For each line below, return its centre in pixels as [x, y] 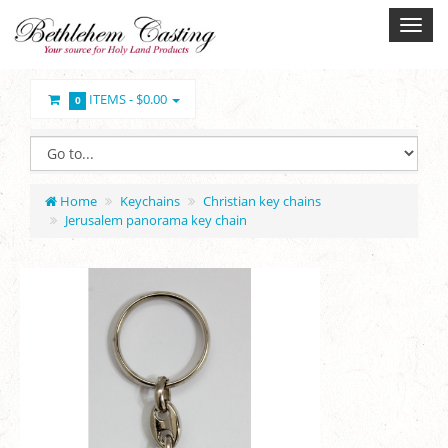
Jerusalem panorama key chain [156, 220]
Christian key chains [262, 201]
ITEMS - [111, 99]
